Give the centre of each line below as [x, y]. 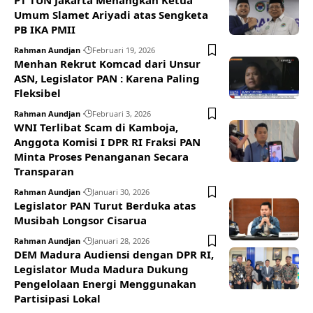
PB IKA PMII [45, 30]
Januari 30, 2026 [121, 192]
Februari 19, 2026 [124, 50]
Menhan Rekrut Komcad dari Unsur [107, 64]
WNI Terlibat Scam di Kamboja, [96, 128]
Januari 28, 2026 [121, 241]
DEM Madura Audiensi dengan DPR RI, [114, 255]
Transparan [44, 172]
